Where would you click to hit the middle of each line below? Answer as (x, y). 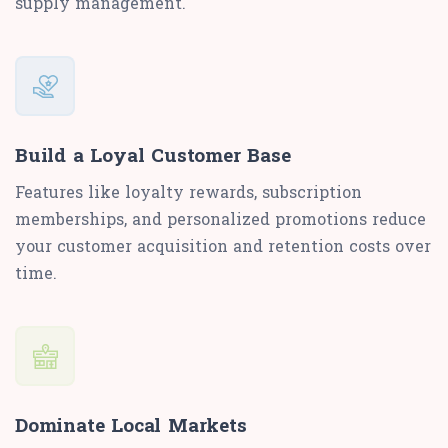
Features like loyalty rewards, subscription (188, 192)
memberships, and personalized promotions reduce (220, 219)
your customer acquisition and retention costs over (223, 246)
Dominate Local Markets (131, 425)
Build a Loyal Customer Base (153, 155)
